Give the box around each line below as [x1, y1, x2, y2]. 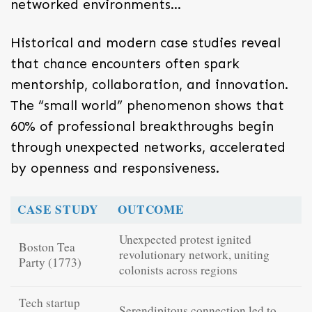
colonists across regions [119, 261, 237, 278]
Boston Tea [19, 238, 75, 255]
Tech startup [19, 294, 80, 311]
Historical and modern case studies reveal [10, 34, 281, 51]
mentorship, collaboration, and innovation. [10, 76, 288, 93]
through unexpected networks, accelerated [10, 139, 286, 155]
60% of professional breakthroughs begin [10, 118, 274, 134]
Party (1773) [19, 253, 81, 270]
